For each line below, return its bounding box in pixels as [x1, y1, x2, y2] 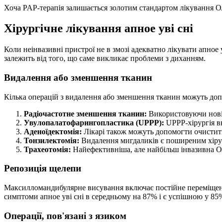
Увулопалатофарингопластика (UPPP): [24, 118, 164, 127]
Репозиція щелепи [4, 163, 81, 174]
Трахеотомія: [24, 145, 71, 154]
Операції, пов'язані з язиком [4, 210, 126, 221]
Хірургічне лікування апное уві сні [4, 22, 193, 35]
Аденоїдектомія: [24, 127, 82, 136]
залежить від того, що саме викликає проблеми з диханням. [4, 54, 206, 63]
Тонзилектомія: [24, 136, 79, 145]
